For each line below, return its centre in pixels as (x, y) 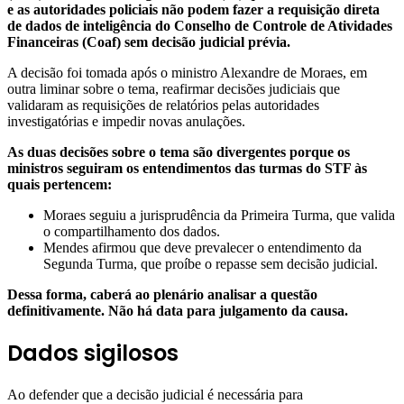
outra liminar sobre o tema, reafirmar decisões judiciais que (174, 89)
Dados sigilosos (93, 353)
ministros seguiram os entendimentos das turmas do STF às (187, 169)
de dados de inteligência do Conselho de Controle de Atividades (200, 26)
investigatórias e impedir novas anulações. (126, 122)
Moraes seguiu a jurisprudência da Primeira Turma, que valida (219, 216)
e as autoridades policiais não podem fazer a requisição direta (193, 10)
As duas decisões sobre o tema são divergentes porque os (179, 152)
